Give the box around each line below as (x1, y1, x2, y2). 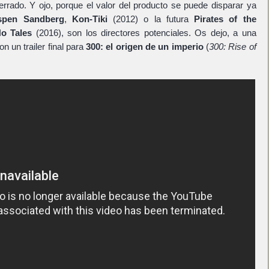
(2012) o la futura (107, 13, 195, 24)
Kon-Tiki (71, 13, 107, 24)
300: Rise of (208, 41, 256, 52)
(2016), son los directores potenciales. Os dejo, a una (32, 27, 256, 38)
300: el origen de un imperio (86, 41, 204, 52)
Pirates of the (194, 13, 256, 24)
